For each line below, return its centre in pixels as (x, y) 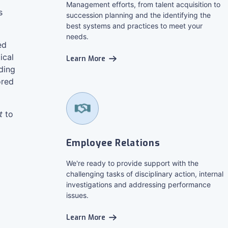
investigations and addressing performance (138, 184)
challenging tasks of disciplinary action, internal (145, 174)
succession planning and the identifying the (138, 15)
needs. (77, 36)
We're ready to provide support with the (132, 163)
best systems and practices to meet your (134, 26)
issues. (77, 195)
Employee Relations (113, 143)
